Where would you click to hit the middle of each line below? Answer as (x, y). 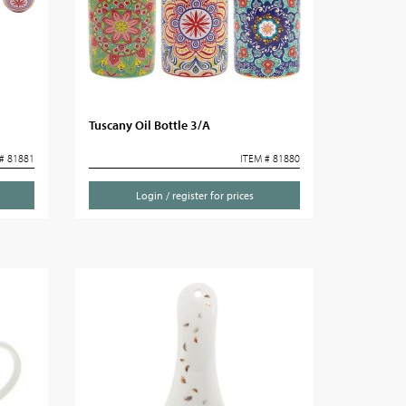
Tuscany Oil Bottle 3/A (150, 125)
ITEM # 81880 (270, 158)
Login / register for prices (194, 195)
